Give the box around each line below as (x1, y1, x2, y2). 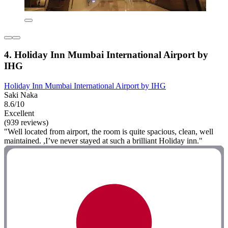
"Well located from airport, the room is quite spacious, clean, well (4, 127, 213, 136)
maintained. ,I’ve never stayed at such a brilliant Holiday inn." (4, 136, 203, 145)
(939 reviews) (4, 118, 48, 127)
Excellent (4, 108, 34, 118)
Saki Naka (4, 90, 38, 99)
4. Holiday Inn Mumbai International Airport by (4, 49, 208, 61)
